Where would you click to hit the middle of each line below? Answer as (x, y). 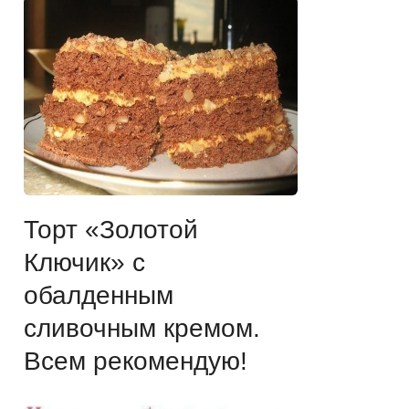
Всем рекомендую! (136, 361)
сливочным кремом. (142, 328)
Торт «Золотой (111, 229)
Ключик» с (84, 262)
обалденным (99, 295)
